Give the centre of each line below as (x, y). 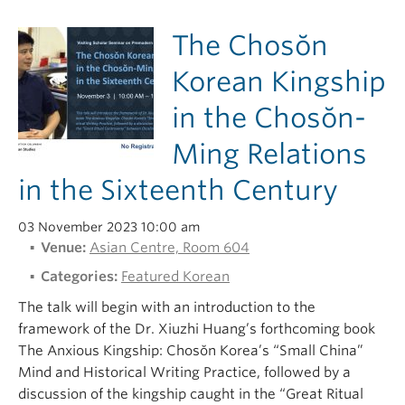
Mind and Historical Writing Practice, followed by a (184, 372)
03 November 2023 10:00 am (109, 227)
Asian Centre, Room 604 (170, 248)
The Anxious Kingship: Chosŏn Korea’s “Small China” (191, 351)
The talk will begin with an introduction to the (167, 307)
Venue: (63, 248)
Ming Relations (269, 154)
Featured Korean (175, 277)
